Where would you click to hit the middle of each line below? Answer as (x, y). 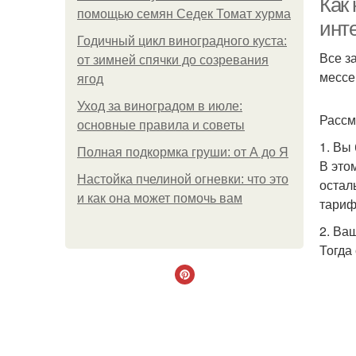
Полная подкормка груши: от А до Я (183, 152)
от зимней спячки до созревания (173, 60)
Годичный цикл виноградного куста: (182, 41)
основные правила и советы (161, 125)
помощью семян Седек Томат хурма (184, 14)
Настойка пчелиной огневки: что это (183, 179)
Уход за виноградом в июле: (160, 106)
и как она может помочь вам (160, 198)
